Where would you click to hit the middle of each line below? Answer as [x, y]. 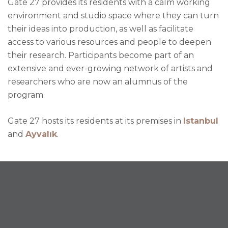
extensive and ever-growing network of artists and [110, 69]
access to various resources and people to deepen [109, 42]
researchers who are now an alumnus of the [98, 82]
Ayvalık [41, 134]
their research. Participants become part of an [101, 55]
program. [26, 95]
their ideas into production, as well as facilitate [101, 29]
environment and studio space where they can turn [113, 16]
